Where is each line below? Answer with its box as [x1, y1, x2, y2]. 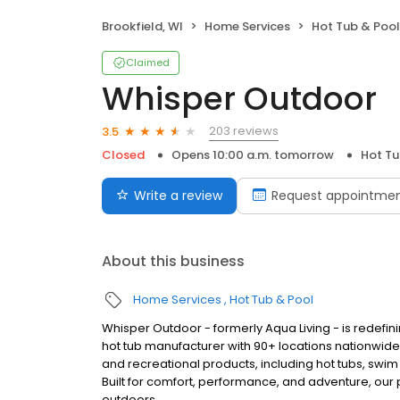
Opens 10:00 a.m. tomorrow [171, 146, 334, 164]
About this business [102, 251, 245, 272]
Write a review [134, 187, 222, 205]
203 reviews [209, 122, 279, 140]
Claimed [126, 55, 170, 71]
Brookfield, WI [102, 18, 183, 36]
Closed [102, 146, 145, 164]
